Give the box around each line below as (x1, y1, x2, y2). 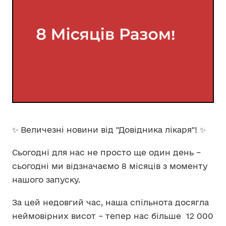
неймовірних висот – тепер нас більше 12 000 (12, 211, 213, 220)
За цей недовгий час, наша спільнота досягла (12, 198, 209, 207)
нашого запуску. (12, 175, 83, 184)
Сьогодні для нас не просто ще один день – (12, 148, 201, 157)
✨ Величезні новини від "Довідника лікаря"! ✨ (12, 125, 206, 134)
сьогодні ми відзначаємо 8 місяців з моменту (12, 161, 207, 171)
